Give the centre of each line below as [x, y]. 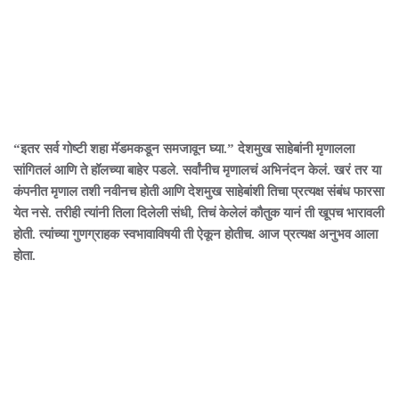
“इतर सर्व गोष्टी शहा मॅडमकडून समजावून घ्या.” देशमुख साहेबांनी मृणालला [184, 149]
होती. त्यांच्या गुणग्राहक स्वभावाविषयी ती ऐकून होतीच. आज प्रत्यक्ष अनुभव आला [195, 234]
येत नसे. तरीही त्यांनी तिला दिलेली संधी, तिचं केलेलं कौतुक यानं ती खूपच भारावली [199, 213]
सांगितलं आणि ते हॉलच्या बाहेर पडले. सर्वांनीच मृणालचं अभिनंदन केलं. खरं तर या [197, 170]
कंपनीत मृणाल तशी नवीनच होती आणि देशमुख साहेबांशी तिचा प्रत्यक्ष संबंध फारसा [199, 191]
